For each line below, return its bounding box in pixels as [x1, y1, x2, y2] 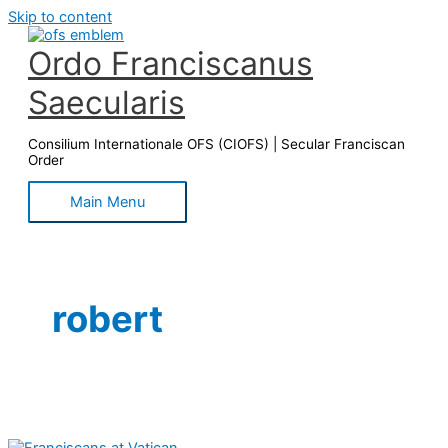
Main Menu [70, 193, 145, 212]
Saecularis [28, 83, 185, 122]
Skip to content [8, 8, 112, 26]
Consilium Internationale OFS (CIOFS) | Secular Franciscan [28, 135, 405, 152]
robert [51, 297, 163, 342]
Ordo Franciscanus [28, 44, 313, 83]
